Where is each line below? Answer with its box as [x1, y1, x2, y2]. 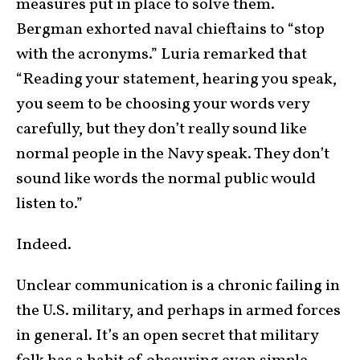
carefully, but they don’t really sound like [16, 118, 307, 141]
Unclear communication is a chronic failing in [16, 275, 340, 298]
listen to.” [16, 193, 83, 216]
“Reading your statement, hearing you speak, [16, 68, 337, 92]
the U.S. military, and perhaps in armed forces [16, 300, 341, 323]
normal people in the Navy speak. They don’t [16, 143, 329, 166]
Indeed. [16, 234, 72, 257]
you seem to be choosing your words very [16, 93, 309, 117]
